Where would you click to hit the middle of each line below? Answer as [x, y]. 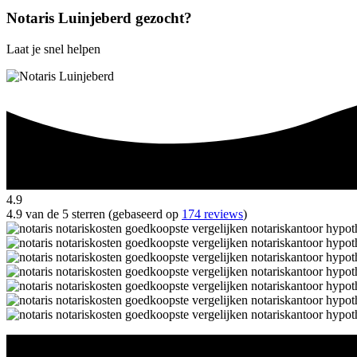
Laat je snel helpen [53, 49]
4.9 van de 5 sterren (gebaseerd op [94, 214]
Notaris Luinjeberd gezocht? [99, 18]
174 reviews [212, 214]
